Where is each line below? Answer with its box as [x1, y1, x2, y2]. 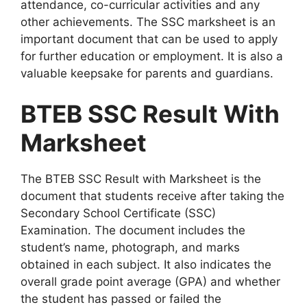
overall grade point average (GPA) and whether [21, 275, 280, 289]
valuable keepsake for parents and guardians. [21, 66, 273, 80]
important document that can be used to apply [21, 32, 278, 46]
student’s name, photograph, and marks [21, 241, 240, 255]
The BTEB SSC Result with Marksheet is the [21, 172, 261, 186]
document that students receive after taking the [21, 189, 284, 204]
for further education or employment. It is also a [21, 49, 283, 63]
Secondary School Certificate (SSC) [21, 206, 216, 221]
